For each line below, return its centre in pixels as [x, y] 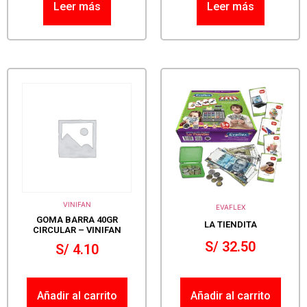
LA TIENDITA [230, 225]
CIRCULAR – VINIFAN [77, 230]
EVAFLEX [230, 207]
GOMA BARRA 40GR [77, 219]
